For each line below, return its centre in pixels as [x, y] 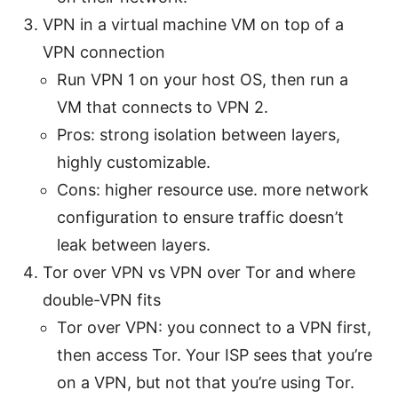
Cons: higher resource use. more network [213, 189]
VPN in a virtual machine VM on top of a [193, 24]
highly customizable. [134, 162]
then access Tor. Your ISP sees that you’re [215, 354]
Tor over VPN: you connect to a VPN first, [214, 327]
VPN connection [104, 52]
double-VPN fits [102, 299]
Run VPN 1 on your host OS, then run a [203, 79]
